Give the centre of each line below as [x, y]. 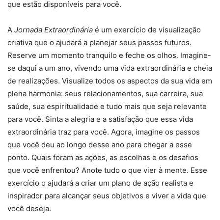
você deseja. [29, 209]
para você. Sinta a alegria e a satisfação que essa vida [100, 119]
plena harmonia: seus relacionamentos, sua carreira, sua [105, 94]
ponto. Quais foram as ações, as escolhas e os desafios [103, 158]
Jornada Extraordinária [54, 30]
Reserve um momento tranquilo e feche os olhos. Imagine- [109, 55]
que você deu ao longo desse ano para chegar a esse [100, 145]
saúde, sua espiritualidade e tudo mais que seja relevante [107, 107]
